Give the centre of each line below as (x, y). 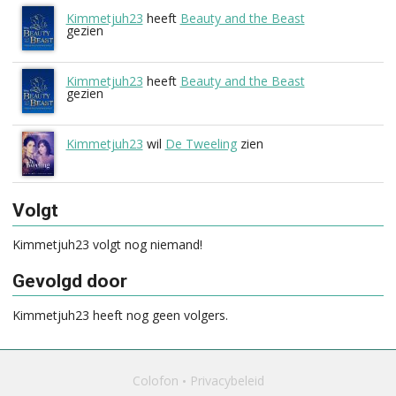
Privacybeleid (227, 380)
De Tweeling (201, 144)
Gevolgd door (70, 281)
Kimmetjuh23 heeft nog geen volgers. (120, 315)
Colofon (155, 380)
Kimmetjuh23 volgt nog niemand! (107, 244)
